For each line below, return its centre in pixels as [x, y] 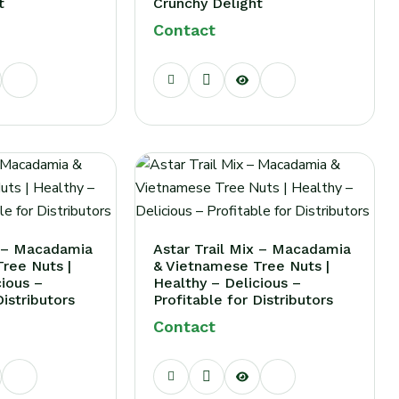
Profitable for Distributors [243, 300]
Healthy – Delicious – [227, 283]
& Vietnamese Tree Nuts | [241, 266]
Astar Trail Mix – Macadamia [252, 249]
